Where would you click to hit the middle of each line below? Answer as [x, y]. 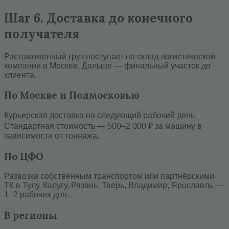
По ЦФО [24, 156]
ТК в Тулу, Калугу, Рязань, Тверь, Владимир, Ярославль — [114, 186]
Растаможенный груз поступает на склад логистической [110, 56]
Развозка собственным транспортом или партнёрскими [109, 176]
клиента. [20, 75]
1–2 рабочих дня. [37, 195]
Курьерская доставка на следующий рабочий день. [100, 115]
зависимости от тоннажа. [52, 135]
